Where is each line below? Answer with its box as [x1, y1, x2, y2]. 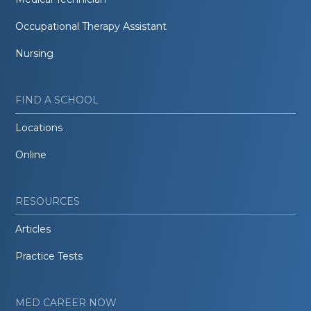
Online [15, 148, 47, 161]
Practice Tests [15, 249, 83, 262]
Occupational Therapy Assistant [15, 19, 167, 33]
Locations [15, 121, 63, 134]
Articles [15, 222, 51, 235]
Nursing [15, 47, 54, 60]
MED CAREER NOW [15, 296, 117, 309]
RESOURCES [15, 194, 81, 208]
